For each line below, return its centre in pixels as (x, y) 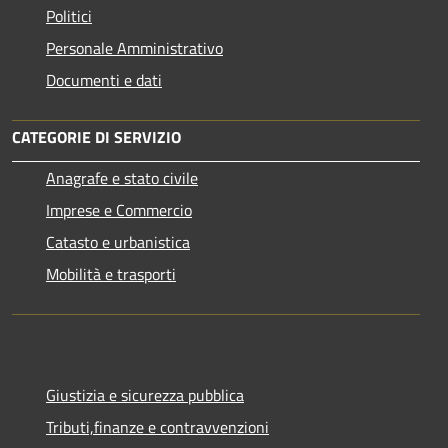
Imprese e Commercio (119, 210)
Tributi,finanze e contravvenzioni (157, 427)
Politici (69, 16)
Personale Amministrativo (134, 48)
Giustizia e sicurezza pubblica (145, 395)
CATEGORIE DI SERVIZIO (96, 137)
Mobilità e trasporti (111, 274)
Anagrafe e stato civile (122, 178)
